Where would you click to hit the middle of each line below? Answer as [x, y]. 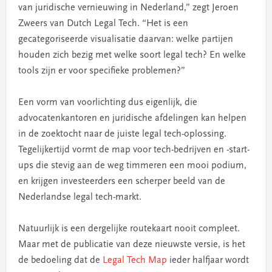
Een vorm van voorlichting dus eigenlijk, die [107, 102]
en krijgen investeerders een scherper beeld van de [121, 181]
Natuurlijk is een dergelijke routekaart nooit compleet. [129, 229]
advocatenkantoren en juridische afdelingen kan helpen [132, 118]
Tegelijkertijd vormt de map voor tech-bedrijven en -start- [134, 150]
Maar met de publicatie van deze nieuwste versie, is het [131, 244]
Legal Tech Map [134, 260]
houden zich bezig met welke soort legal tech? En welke [132, 55]
